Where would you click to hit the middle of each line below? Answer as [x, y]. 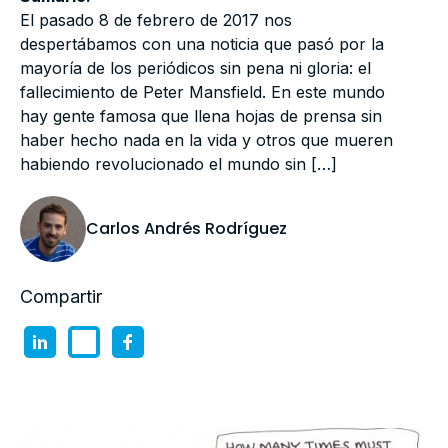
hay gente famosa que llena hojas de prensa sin [201, 116]
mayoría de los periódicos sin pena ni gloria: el [195, 68]
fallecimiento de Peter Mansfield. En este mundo [202, 92]
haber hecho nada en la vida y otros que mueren [206, 140]
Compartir [61, 296]
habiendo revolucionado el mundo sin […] [178, 164]
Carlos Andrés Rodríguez [186, 228]
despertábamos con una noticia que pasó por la [202, 44]
